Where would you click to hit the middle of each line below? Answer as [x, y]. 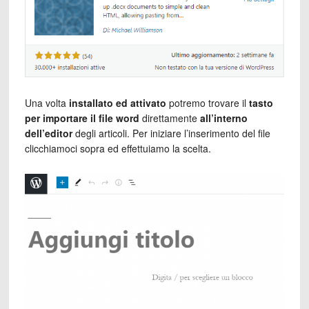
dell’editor [48, 133]
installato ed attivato [117, 103]
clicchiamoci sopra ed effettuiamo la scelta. [118, 149]
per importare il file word [82, 118]
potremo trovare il [207, 103]
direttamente [169, 118]
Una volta [47, 103]
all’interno [223, 118]
